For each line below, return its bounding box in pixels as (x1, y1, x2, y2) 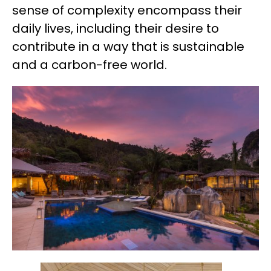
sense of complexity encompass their (12, 2, 242, 19)
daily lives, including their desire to (12, 20, 219, 38)
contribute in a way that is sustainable (12, 38, 244, 56)
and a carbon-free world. (12, 56, 167, 74)
